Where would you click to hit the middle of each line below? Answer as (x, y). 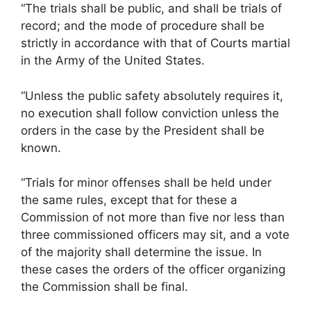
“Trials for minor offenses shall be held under (146, 183)
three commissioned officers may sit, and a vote (155, 235)
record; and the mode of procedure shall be (143, 26)
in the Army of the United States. (113, 61)
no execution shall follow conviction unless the (150, 113)
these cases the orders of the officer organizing (153, 270)
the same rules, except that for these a (129, 200)
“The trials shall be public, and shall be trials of (151, 9)
